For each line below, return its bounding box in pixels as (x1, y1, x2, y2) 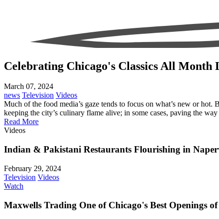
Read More (4, 117, 39, 126)
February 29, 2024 (4, 164, 61, 173)
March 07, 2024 (4, 82, 53, 91)
